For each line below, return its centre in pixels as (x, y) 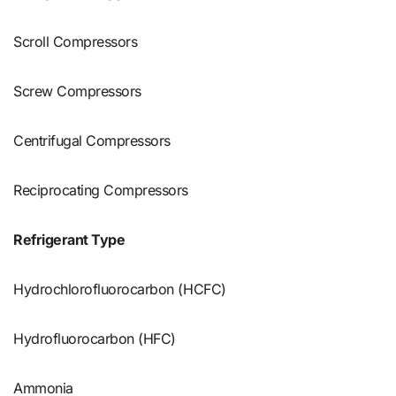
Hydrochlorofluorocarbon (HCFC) (120, 289)
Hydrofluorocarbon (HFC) (95, 338)
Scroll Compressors (76, 41)
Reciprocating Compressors (101, 190)
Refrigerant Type (69, 239)
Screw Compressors (77, 91)
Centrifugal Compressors (92, 140)
